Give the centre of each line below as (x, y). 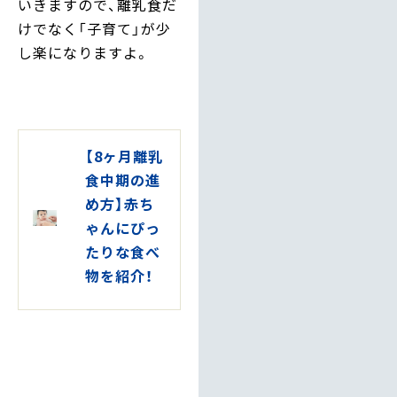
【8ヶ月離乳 (125, 156)
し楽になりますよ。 (84, 52)
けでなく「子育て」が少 (94, 28)
